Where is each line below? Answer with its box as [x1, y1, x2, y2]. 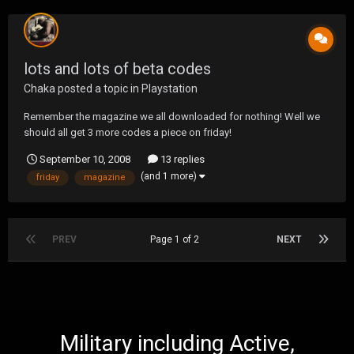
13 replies [158, 153, 205, 166]
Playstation [141, 82, 198, 96]
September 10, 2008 [40, 153, 130, 166]
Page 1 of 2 [149, 233, 204, 245]
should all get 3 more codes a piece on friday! [24, 126, 232, 139]
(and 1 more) [141, 171, 199, 183]
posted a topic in [55, 82, 141, 96]
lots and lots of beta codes [24, 59, 211, 79]
